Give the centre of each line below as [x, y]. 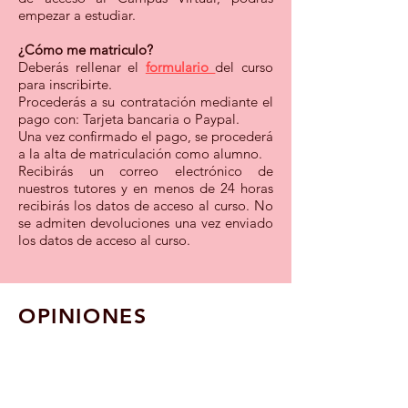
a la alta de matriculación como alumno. [140, 153]
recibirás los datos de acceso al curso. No [146, 205]
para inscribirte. [65, 84]
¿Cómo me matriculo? [86, 50]
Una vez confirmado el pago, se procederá [146, 136]
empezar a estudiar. [77, 15]
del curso [245, 67]
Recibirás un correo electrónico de [146, 171]
